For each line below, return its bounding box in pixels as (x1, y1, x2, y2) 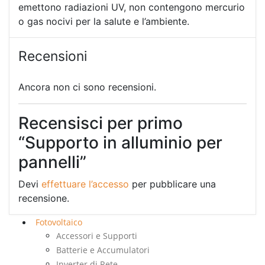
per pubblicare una (129, 178, 216, 190)
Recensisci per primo (18, 113, 183, 134)
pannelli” (18, 152, 86, 173)
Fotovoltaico (35, 216, 82, 228)
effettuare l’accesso (41, 178, 129, 190)
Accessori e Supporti (56, 230, 137, 242)
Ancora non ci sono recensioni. (18, 81, 156, 93)
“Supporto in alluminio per (18, 132, 222, 153)
